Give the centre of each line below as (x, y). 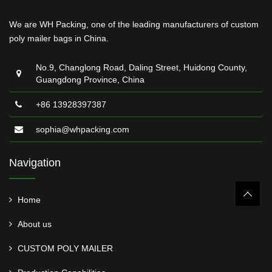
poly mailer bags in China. (59, 38)
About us (35, 224)
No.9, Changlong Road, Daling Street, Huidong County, (141, 67)
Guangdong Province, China (90, 80)
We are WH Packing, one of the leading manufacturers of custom (134, 24)
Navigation (35, 163)
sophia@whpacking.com (83, 129)
